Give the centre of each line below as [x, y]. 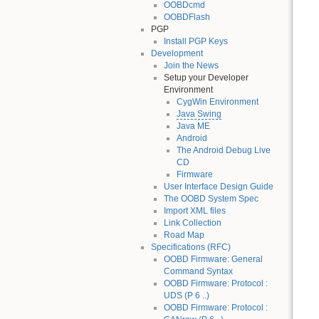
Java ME [194, 126]
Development [177, 53]
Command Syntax [198, 271]
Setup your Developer [206, 77]
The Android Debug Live [224, 150]
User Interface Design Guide [218, 186]
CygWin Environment [218, 101]
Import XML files [194, 210]
